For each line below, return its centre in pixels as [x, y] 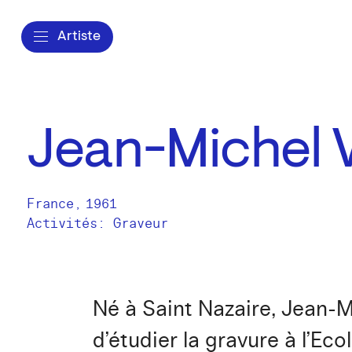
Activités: [70, 224]
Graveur [141, 224]
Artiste [79, 37]
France [50, 204]
